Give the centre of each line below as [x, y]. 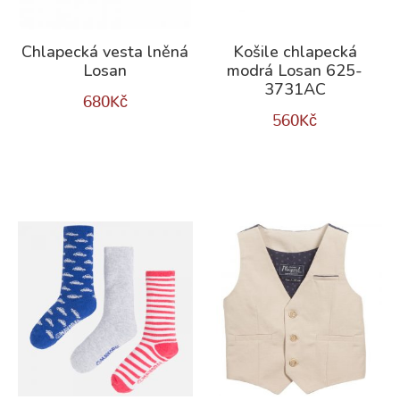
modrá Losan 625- [295, 71]
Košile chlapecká [295, 52]
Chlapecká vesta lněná [105, 52]
